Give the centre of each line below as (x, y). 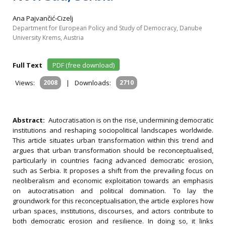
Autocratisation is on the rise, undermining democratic (131, 120)
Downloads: (93, 83)
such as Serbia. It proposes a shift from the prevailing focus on (113, 171)
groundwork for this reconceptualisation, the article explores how (113, 201)
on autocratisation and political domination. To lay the (113, 191)
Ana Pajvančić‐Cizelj (43, 18)
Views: (25, 83)
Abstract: (31, 120)
